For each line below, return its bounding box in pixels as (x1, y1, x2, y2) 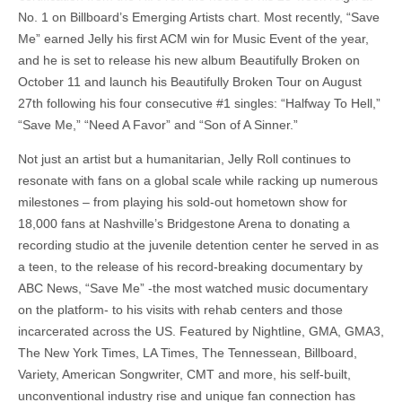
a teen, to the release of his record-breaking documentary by (18, 259, 363, 275)
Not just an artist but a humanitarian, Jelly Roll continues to (18, 152, 351, 167)
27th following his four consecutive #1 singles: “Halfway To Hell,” (18, 95, 380, 110)
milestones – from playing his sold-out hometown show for (18, 195, 347, 210)
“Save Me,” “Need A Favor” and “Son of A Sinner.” (18, 117, 298, 132)
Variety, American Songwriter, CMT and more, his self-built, (18, 367, 351, 382)
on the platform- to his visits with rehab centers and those (18, 302, 343, 318)
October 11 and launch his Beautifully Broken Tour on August (18, 74, 362, 89)
